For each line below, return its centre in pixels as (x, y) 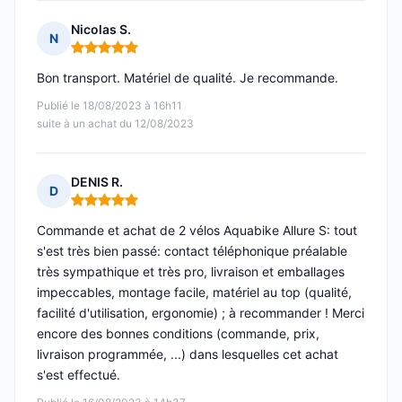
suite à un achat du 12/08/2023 (115, 124)
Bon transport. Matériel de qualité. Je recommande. (188, 78)
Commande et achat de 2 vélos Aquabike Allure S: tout (197, 231)
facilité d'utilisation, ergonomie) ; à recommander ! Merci (201, 313)
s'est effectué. (79, 375)
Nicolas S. (101, 30)
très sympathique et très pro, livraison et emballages (191, 272)
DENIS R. (97, 182)
